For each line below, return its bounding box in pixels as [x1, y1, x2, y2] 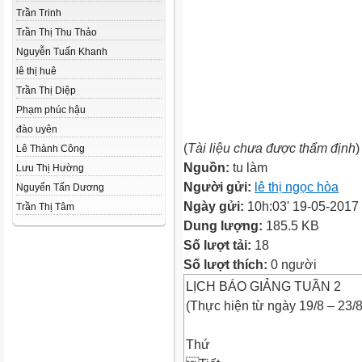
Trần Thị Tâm [16, 201, 74, 213]
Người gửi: [183, 179, 255, 194]
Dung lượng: [183, 218, 266, 233]
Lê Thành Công [16, 143, 85, 154]
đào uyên [16, 124, 57, 135]
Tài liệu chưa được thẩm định [187, 141, 356, 155]
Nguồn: [183, 160, 233, 175]
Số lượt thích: [183, 257, 267, 271]
